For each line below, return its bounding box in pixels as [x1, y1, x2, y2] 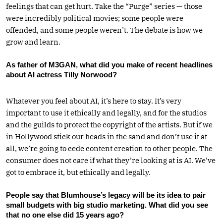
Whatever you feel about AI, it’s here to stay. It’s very [6, 96, 181, 106]
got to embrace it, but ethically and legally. [6, 167, 151, 177]
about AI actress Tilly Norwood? [6, 70, 117, 79]
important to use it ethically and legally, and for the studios [6, 108, 207, 117]
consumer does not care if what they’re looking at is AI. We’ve [6, 155, 216, 165]
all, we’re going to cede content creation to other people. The [6, 143, 213, 153]
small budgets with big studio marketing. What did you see [6, 200, 208, 209]
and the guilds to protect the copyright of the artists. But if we [6, 119, 213, 129]
